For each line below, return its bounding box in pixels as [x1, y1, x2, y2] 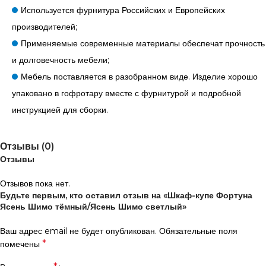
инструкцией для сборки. [12, 104, 108, 116]
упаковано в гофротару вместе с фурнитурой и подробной [12, 88, 241, 99]
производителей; [12, 21, 77, 33]
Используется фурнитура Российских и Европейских [21, 5, 225, 16]
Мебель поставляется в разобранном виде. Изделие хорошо [21, 71, 258, 83]
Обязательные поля [159, 226, 237, 237]
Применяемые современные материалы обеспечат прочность [21, 38, 265, 49]
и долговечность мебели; [12, 55, 109, 66]
